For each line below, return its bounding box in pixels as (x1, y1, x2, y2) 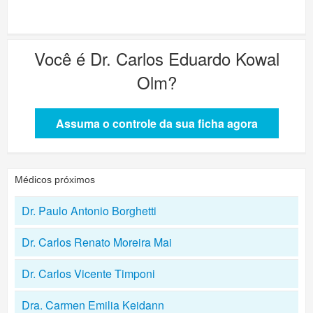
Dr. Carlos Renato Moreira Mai (22, 234, 172, 250)
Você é (34, 46, 90, 71)
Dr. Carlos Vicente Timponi (22, 265, 155, 282)
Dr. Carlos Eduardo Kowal (89, 46, 279, 71)
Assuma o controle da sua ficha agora (55, 115, 258, 131)
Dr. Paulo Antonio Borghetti (22, 203, 156, 219)
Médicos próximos (15, 174, 95, 185)
